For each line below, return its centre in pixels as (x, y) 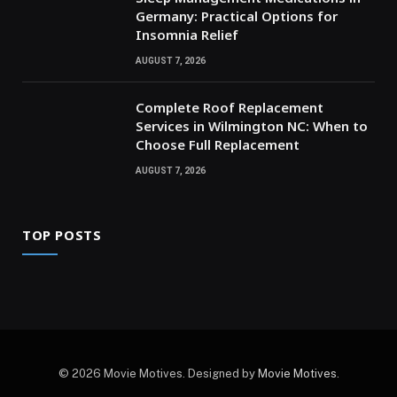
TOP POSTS (62, 234)
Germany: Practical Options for (237, 16)
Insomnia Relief (187, 34)
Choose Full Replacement (218, 144)
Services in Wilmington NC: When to (252, 125)
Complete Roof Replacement (230, 107)
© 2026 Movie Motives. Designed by (158, 373)
